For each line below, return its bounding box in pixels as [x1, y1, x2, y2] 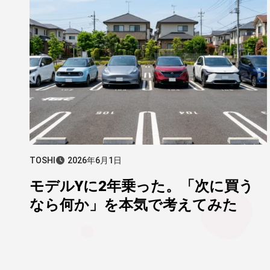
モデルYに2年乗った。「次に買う [30, 178, 254, 195]
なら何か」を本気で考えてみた [30, 196, 237, 213]
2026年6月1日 [67, 155, 122, 165]
